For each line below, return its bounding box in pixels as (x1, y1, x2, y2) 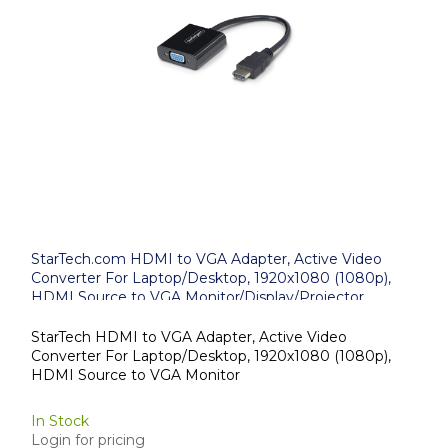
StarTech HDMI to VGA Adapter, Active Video (31, 327, 347, 346)
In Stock (31, 412, 89, 430)
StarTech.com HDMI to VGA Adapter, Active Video (31, 250, 382, 268)
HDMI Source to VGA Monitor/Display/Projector (31, 288, 364, 306)
